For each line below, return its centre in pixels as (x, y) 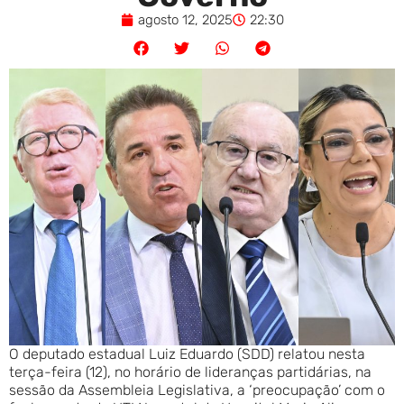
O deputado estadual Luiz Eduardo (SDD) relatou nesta (187, 353)
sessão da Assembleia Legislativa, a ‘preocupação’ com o (197, 390)
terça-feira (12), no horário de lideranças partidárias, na (190, 372)
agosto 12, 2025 (185, 19)
